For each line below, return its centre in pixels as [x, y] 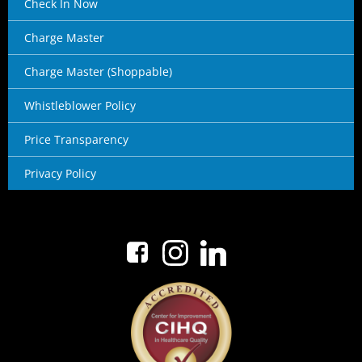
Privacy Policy [60, 173]
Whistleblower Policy [80, 105]
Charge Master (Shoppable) [98, 71]
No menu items [181, 215]
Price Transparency [76, 139]
